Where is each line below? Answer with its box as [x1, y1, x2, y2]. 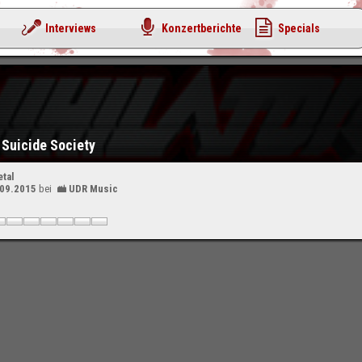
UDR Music [69, 183, 119, 195]
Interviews [45, 22, 96, 35]
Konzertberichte [162, 22, 242, 35]
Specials [278, 22, 320, 35]
